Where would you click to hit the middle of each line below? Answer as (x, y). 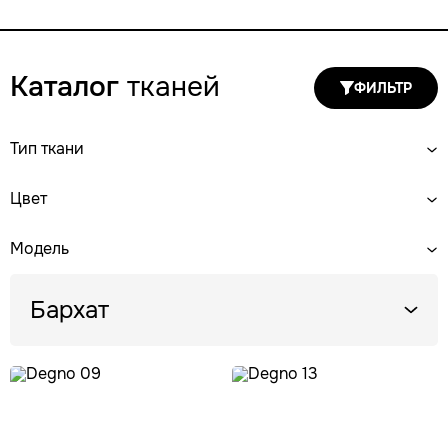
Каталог (64, 87)
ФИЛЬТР (383, 88)
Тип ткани (47, 148)
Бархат (69, 310)
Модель (39, 248)
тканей (169, 87)
